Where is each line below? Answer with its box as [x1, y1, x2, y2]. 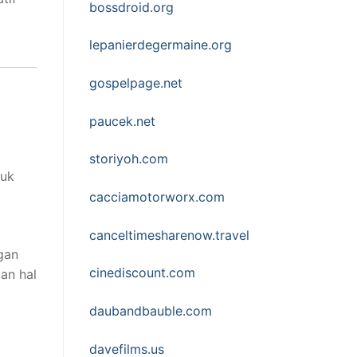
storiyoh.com [89, 151, 168, 167]
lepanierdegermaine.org [89, 37, 232, 53]
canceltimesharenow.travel [89, 226, 249, 243]
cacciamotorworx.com [89, 189, 225, 206]
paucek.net [89, 112, 155, 129]
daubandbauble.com [89, 302, 212, 319]
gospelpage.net [89, 75, 182, 92]
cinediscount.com [89, 265, 195, 281]
